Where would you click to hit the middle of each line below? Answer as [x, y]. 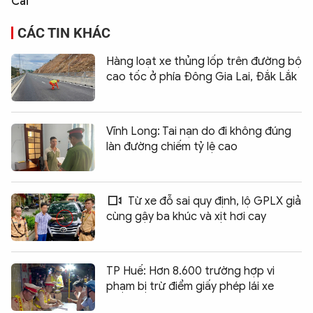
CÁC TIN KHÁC [64, 32]
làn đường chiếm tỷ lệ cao [172, 146]
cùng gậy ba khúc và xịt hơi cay [186, 216]
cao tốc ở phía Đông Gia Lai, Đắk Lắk [202, 77]
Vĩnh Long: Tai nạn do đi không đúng [199, 131]
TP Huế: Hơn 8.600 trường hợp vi [190, 271]
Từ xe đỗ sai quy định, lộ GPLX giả [213, 201]
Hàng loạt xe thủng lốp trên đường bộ [204, 61]
